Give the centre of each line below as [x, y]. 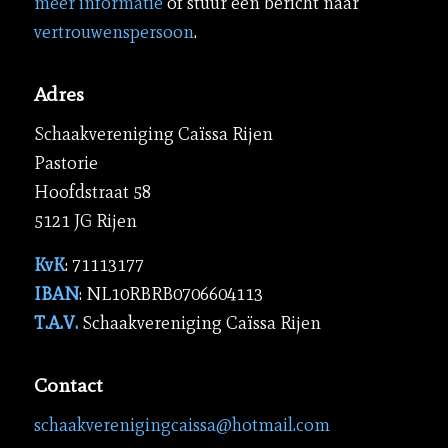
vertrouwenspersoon [113, 32]
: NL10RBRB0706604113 [170, 294]
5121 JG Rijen [85, 221]
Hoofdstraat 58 [92, 192]
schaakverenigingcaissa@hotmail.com [181, 424]
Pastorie [65, 163]
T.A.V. [57, 323]
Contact [68, 384]
